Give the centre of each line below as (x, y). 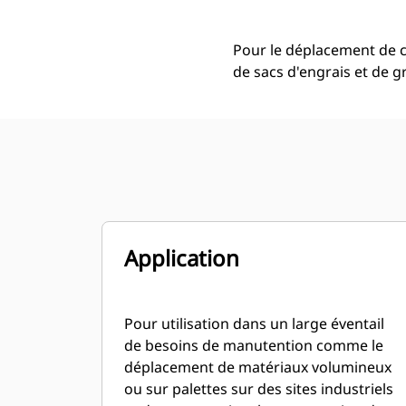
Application (182, 258)
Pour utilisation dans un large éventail (254, 324)
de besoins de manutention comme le (254, 345)
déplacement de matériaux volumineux (258, 367)
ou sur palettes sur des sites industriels (259, 389)
